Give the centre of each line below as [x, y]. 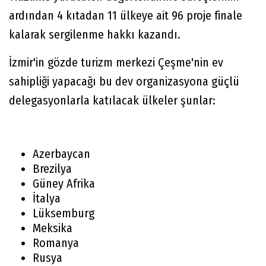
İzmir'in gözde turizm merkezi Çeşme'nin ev [116, 62]
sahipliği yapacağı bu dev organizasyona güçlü [124, 81]
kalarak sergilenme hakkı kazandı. [95, 34]
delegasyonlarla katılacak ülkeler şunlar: [112, 100]
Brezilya [52, 168]
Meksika [53, 228]
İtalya [47, 198]
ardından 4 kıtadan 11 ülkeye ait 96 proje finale [126, 15]
